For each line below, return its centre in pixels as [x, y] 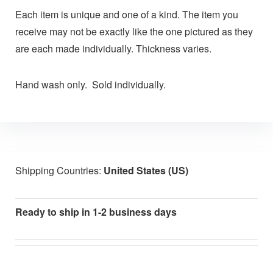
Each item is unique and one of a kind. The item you [126, 15]
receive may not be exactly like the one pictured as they [134, 32]
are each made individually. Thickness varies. [113, 49]
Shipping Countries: [59, 170]
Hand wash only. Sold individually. [90, 85]
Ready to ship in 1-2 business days [96, 211]
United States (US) [146, 170]
